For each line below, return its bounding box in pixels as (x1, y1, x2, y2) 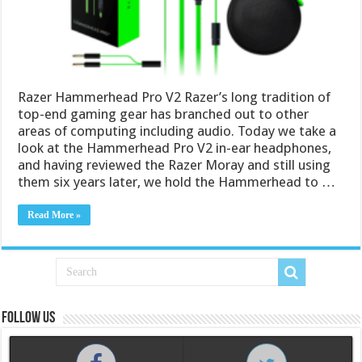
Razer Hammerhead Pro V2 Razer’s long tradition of (18, 89, 331, 106)
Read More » (27, 209, 82, 221)
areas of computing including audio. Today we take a (18, 123, 337, 140)
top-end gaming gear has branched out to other (18, 106, 309, 123)
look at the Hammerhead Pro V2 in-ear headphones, (18, 140, 332, 157)
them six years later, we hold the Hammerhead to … (18, 174, 336, 191)
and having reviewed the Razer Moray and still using (18, 157, 331, 174)
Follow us (2, 310, 56, 327)
